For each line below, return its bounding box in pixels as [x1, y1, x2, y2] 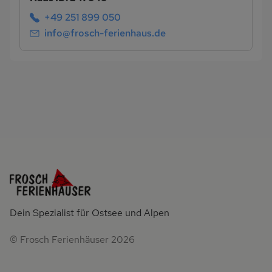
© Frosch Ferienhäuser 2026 [10, 233, 135, 246]
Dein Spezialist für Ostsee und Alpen [10, 206, 169, 219]
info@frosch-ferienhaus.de [44, 26, 166, 39]
